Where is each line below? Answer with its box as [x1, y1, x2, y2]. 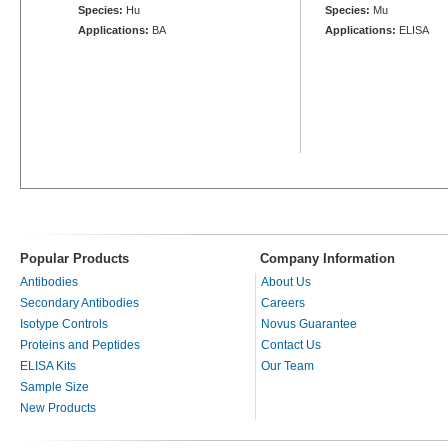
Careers [261, 295, 305, 310]
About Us [261, 274, 311, 289]
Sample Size [20, 379, 89, 394]
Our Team [261, 358, 314, 373]
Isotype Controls [20, 316, 108, 331]
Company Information [260, 250, 395, 266]
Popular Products [20, 250, 129, 266]
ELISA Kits [20, 358, 76, 373]
